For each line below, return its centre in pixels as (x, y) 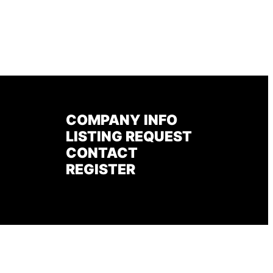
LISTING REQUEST (129, 136)
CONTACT (102, 153)
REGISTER (101, 169)
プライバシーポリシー (121, 235)
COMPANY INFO (122, 120)
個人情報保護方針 (197, 235)
